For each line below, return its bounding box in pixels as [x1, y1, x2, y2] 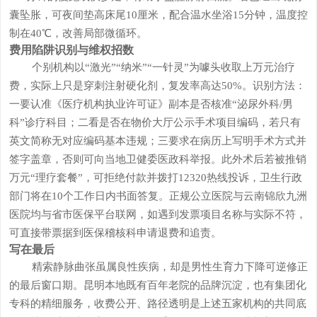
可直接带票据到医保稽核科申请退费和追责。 [8, 226, 221, 238]
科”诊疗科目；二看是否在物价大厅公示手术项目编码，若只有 [8, 115, 301, 128]
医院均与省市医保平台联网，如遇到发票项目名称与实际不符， [8, 207, 306, 220]
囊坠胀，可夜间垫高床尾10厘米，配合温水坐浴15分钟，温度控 [8, 8, 308, 21]
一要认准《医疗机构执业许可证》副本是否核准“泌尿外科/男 [8, 97, 293, 110]
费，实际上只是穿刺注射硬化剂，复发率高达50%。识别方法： [8, 79, 306, 91]
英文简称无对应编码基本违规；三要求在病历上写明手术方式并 [8, 134, 306, 146]
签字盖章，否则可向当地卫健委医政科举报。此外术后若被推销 [8, 152, 306, 165]
